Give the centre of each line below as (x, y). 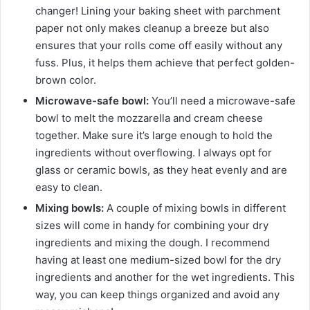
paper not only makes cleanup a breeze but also (152, 28)
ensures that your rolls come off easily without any (159, 45)
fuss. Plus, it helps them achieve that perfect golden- (165, 62)
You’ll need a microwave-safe (222, 100)
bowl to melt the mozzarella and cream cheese (149, 118)
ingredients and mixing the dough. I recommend (153, 242)
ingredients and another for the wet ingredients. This (165, 277)
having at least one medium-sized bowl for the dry (158, 259)
